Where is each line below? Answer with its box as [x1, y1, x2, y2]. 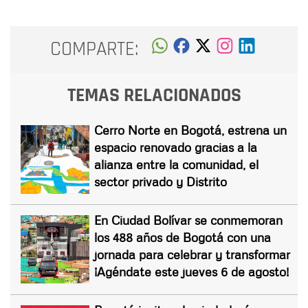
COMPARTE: [50, 36, 139, 63]
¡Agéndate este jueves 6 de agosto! [94, 263, 289, 279]
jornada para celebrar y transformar [94, 246, 290, 262]
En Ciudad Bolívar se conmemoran [94, 212, 283, 228]
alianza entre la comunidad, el [94, 156, 258, 172]
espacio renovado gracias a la [94, 139, 257, 155]
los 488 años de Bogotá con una [94, 229, 271, 245]
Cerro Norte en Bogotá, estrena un [94, 122, 287, 137]
